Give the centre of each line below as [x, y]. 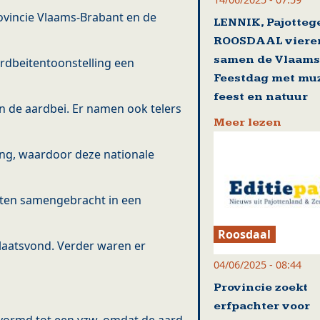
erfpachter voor [261, 306]
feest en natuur [260, 97]
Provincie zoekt [260, 287]
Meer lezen [247, 123]
